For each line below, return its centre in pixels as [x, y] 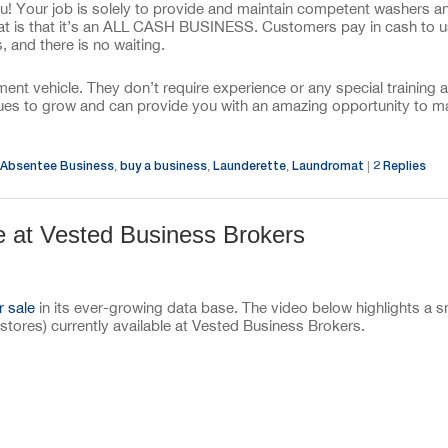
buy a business [163, 165]
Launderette [249, 165]
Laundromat [328, 165]
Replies [403, 165]
